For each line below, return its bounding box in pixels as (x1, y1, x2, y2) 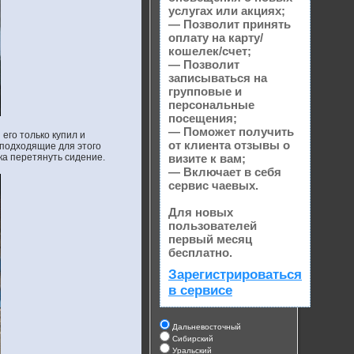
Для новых (168, 205, 233, 220)
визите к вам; (168, 152, 246, 166)
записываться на (168, 71, 267, 85)
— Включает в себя (168, 165, 281, 179)
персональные (168, 98, 254, 112)
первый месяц (168, 232, 252, 247)
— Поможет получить (168, 125, 294, 139)
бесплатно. (168, 246, 232, 260)
